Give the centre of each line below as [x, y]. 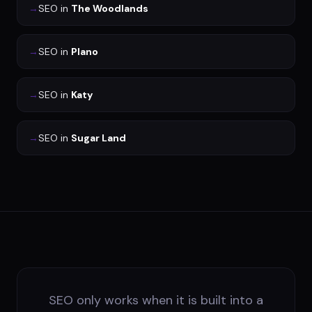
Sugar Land [99, 138]
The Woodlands [110, 8]
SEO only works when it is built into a [156, 300]
